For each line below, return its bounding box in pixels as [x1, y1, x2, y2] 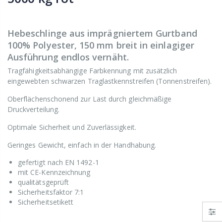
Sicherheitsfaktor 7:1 [18, 187, 84, 197]
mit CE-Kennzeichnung [18, 167, 91, 177]
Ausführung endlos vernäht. [7, 51, 129, 63]
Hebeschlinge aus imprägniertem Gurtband [7, 27, 197, 40]
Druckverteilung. [7, 105, 60, 114]
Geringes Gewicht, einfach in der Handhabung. [7, 140, 157, 150]
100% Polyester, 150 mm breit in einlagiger [7, 39, 194, 52]
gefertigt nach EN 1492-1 [18, 158, 99, 167]
